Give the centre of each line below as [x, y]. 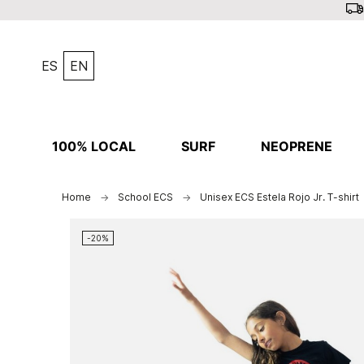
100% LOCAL [93, 146]
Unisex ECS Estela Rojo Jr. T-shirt [279, 197]
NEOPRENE [296, 146]
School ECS [145, 197]
